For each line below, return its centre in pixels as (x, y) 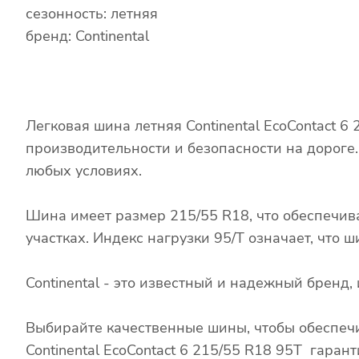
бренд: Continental (87, 36)
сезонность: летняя (92, 13)
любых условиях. (84, 170)
